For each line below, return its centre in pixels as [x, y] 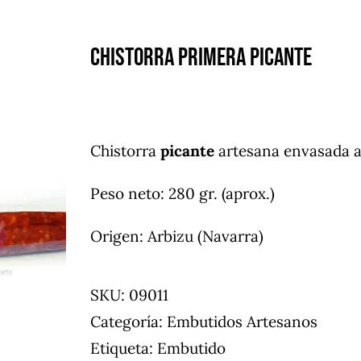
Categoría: [129, 321]
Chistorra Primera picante [201, 57]
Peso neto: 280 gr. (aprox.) [183, 193]
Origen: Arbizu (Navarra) [177, 236]
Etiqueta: [124, 348]
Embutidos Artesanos [242, 321]
